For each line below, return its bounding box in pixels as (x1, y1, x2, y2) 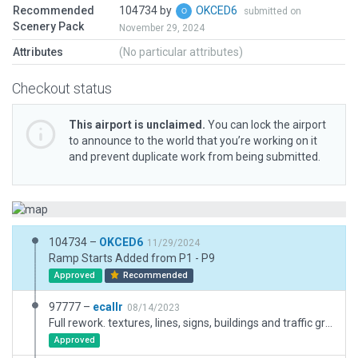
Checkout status (12, 80, 112, 97)
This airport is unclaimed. (69, 118, 205, 131)
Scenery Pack (13, 20, 84, 33)
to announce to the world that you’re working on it (69, 134, 317, 147)
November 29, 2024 (119, 22, 205, 34)
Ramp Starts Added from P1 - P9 (49, 252, 215, 265)
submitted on (244, 6, 301, 17)
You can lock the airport (205, 118, 326, 131)
